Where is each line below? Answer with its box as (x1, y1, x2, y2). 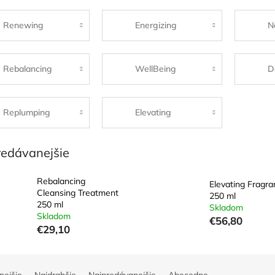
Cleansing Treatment (37, 187, 118, 199)
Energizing (135, 19, 177, 31)
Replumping (2, 106, 50, 118)
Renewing (2, 19, 44, 31)
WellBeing (135, 63, 177, 74)
